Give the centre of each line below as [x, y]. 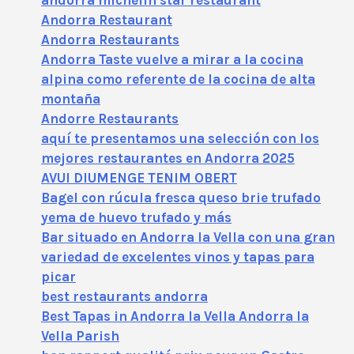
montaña [71, 99]
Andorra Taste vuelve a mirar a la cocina [172, 60]
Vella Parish [80, 336]
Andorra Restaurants [110, 40]
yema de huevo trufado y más [136, 218]
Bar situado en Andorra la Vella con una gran [188, 237]
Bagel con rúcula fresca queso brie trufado [181, 198]
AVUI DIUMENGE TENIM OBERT [139, 178]
